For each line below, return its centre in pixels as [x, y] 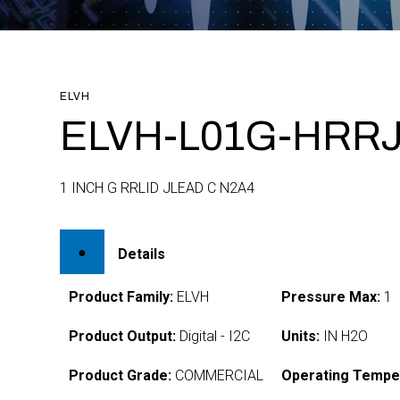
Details [142, 254]
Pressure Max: [331, 297]
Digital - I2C [213, 336]
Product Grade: [121, 375]
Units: [301, 336]
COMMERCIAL [218, 375]
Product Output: [123, 336]
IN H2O [344, 336]
